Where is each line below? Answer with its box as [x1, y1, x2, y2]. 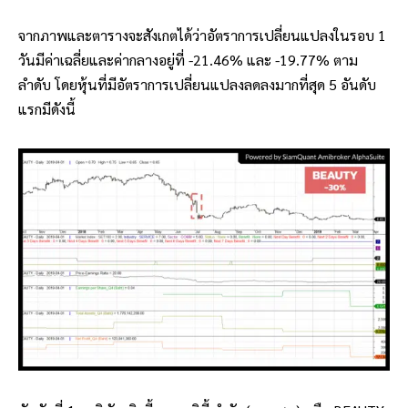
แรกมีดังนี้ [18, 99, 76, 119]
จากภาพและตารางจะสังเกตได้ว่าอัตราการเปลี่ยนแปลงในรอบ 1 [18, 25, 386, 46]
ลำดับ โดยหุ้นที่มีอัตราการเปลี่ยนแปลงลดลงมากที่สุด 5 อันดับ [18, 75, 376, 95]
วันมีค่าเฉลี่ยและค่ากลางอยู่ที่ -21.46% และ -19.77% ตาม [18, 50, 358, 70]
